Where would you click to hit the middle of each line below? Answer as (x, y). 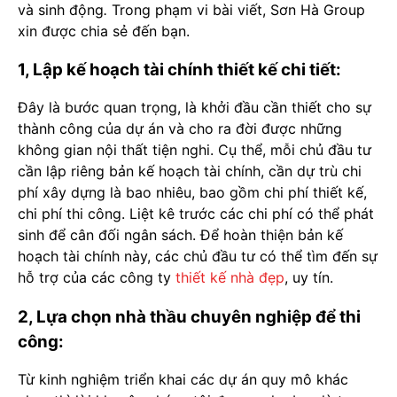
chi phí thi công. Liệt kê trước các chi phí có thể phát (196, 214)
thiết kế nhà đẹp (230, 278)
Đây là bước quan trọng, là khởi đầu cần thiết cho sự (195, 108)
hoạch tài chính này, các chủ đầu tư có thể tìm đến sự (198, 257)
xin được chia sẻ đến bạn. (104, 31)
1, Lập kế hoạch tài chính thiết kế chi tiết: (179, 70)
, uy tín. (309, 278)
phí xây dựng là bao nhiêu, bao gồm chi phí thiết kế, (192, 193)
